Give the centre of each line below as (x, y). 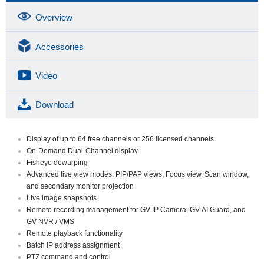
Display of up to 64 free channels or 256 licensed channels (120, 139)
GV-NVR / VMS (50, 222)
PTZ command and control (69, 257)
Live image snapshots (62, 198)
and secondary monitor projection (80, 186)
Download (55, 105)
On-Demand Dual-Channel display (82, 151)
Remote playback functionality (75, 233)
